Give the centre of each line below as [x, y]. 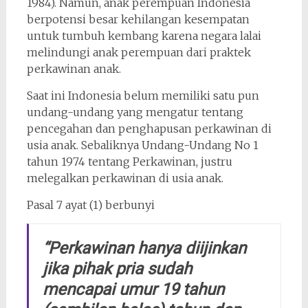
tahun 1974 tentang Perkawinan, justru [129, 161]
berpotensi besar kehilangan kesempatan [138, 19]
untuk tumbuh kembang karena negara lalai [144, 35]
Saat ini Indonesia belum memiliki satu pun [143, 95]
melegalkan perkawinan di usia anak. [125, 178]
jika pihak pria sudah [117, 268]
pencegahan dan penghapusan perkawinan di [149, 128]
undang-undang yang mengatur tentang [135, 112]
